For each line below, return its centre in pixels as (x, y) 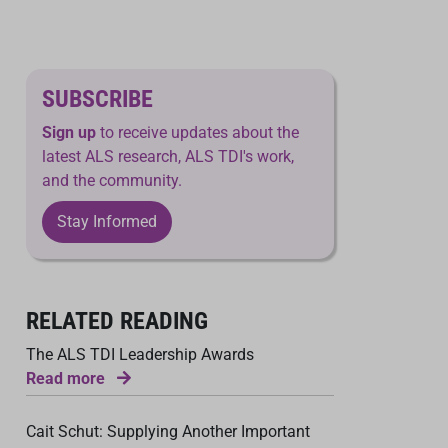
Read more (67, 378)
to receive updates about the (197, 132)
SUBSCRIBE (97, 99)
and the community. (112, 180)
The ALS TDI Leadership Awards (140, 354)
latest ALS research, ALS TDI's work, (168, 156)
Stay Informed (107, 221)
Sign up (69, 132)
